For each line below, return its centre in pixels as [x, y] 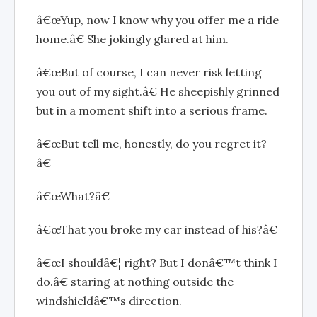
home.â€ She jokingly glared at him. [132, 39]
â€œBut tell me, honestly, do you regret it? [151, 144]
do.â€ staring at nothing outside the [135, 282]
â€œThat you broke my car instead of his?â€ [157, 229]
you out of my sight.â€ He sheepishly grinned [158, 91]
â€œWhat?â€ [73, 196]
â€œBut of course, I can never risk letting [149, 72]
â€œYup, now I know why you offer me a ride [157, 20]
